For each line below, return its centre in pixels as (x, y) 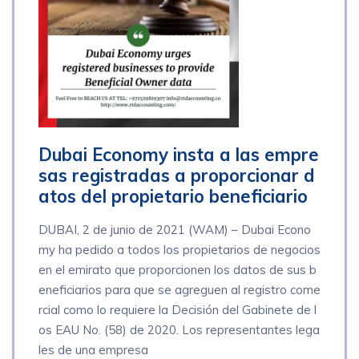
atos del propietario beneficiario (173, 197)
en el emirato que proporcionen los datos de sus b (177, 269)
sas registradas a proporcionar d (177, 176)
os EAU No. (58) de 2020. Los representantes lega (179, 329)
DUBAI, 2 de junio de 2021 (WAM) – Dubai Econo (175, 229)
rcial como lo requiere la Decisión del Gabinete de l (177, 309)
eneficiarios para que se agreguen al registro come (179, 289)
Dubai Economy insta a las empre (179, 155)
